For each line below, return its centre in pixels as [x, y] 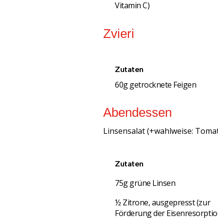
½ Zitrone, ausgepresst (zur [163, 202]
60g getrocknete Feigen [156, 84]
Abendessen [137, 112]
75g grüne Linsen [145, 183]
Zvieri [119, 33]
